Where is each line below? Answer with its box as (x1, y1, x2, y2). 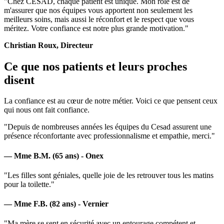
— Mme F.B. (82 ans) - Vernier (4, 199, 108, 208)
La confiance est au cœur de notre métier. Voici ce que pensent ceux (4, 96, 217, 105)
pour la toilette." (4, 179, 54, 188)
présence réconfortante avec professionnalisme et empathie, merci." (4, 131, 215, 140)
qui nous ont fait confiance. (4, 105, 89, 114)
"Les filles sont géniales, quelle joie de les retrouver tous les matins (4, 170, 213, 179)
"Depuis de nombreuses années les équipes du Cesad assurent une (4, 122, 211, 131)
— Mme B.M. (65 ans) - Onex (4, 151, 103, 160)
